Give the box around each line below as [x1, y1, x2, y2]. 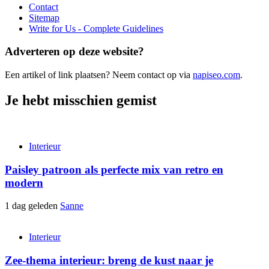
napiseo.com [193, 70, 240, 80]
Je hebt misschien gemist [5, 92, 157, 108]
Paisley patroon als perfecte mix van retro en [5, 163, 223, 176]
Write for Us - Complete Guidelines [29, 23, 163, 34]
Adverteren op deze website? [5, 45, 144, 58]
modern [5, 176, 43, 189]
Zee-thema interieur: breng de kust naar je [5, 254, 213, 267]
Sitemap [29, 12, 59, 23]
